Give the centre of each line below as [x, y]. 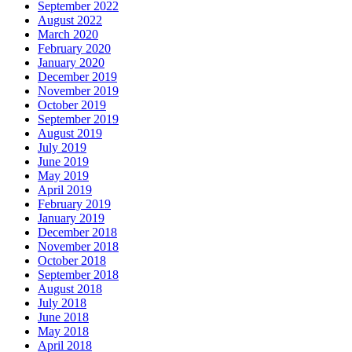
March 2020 [68, 35]
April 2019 [65, 190]
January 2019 [71, 218]
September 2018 [78, 275]
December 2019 [77, 77]
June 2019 [63, 162]
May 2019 [63, 176]
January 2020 [71, 63]
